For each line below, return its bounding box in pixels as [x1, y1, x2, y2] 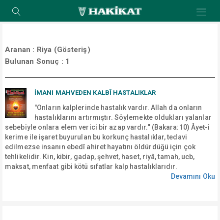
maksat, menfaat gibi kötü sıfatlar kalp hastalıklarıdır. [5, 163, 177, 170]
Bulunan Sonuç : [5, 57, 66, 66]
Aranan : [5, 45, 37, 54]
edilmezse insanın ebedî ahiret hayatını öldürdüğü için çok [5, 143, 195, 151]
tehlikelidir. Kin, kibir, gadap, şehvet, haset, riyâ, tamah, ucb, [5, 153, 195, 161]
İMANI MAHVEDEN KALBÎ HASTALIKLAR [34, 89, 156, 96]
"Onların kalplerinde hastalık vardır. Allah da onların [34, 104, 202, 111]
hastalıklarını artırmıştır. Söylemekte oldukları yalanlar [34, 113, 212, 121]
